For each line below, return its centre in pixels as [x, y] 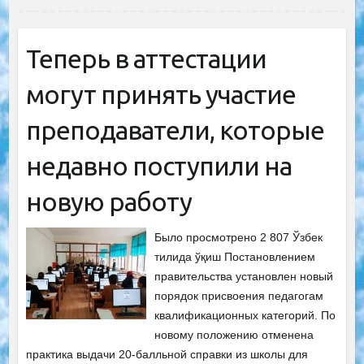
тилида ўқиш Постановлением [235, 257]
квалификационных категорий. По [245, 315]
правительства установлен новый [244, 276]
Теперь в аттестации [146, 58]
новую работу [108, 201]
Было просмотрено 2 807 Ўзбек [239, 237]
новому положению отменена [234, 335]
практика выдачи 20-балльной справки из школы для [167, 354]
